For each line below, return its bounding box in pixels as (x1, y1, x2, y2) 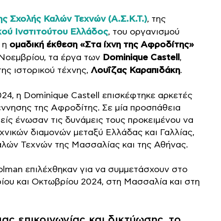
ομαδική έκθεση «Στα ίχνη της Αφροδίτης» (7, 39, 194, 50)
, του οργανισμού (108, 27, 180, 37)
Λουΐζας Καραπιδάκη (91, 65, 180, 76)
